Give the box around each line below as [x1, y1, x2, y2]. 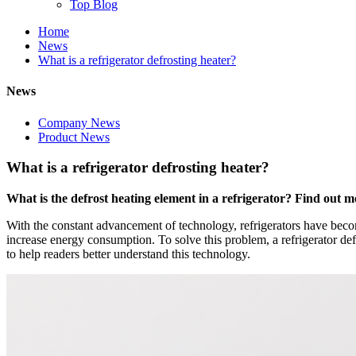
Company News [38, 115, 120, 130]
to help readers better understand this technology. [6, 246, 250, 261]
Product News [38, 130, 110, 144]
